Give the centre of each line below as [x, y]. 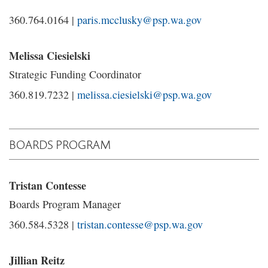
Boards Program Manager [65, 204]
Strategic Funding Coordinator [75, 74]
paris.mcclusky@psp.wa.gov [139, 20]
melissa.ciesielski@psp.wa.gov [144, 95]
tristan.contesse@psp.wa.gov [140, 224]
